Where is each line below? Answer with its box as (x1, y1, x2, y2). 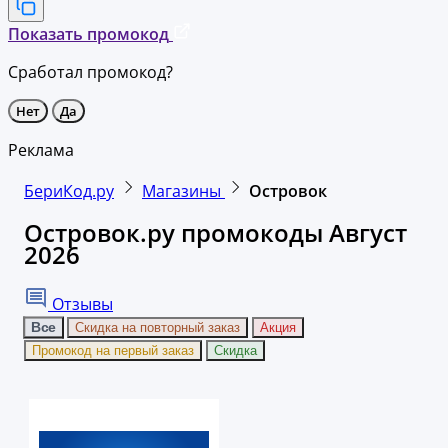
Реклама (8, 138, 74, 161)
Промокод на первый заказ (32, 342, 194, 358)
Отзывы (48, 292, 113, 315)
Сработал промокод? (8, 60, 173, 83)
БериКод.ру (24, 179, 114, 202)
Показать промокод (8, 22, 169, 45)
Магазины (142, 179, 225, 202)
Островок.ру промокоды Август (24, 215, 407, 249)
